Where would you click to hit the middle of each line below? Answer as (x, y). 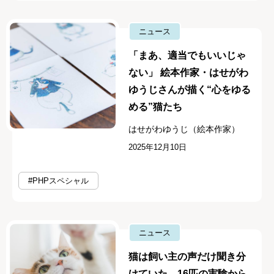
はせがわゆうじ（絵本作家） (184, 129)
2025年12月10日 (158, 147)
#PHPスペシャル (58, 181)
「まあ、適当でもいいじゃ (187, 55)
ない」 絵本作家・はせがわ (189, 72)
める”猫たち (156, 107)
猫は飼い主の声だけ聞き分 (187, 257)
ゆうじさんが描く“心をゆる (190, 90)
